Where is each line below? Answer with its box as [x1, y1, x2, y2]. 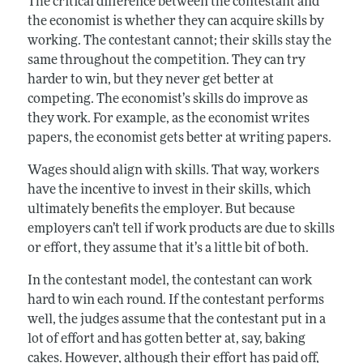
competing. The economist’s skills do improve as [27, 92, 308, 106]
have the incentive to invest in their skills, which [27, 183, 311, 197]
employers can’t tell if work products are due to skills [27, 222, 335, 236]
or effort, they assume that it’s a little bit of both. [27, 241, 309, 255]
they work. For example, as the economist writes [27, 112, 310, 126]
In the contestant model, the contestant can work [27, 274, 312, 288]
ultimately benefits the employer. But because [27, 203, 295, 216]
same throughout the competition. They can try [27, 53, 305, 67]
